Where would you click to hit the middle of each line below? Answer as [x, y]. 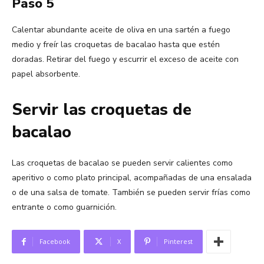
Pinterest [178, 242]
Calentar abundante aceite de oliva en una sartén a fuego [121, 30]
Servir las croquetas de [102, 110]
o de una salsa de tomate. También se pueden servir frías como [131, 193]
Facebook [55, 242]
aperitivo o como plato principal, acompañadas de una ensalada [132, 178]
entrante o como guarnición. [64, 207]
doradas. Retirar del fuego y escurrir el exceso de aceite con [125, 60]
